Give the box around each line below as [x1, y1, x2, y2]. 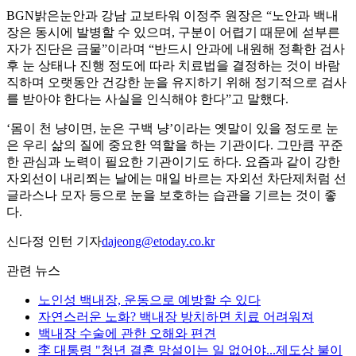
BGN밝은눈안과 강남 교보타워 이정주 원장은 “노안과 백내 [6, 9, 339, 23]
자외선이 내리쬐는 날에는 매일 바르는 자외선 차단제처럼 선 [6, 172, 346, 186]
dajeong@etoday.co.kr [102, 234, 215, 249]
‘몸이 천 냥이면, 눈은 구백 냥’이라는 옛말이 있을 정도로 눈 [6, 122, 339, 136]
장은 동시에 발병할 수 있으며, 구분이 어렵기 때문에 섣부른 [6, 25, 340, 40]
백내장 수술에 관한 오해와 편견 [38, 327, 216, 341]
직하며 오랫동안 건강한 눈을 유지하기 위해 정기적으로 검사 [6, 75, 346, 90]
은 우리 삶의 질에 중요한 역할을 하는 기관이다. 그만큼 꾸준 [6, 138, 343, 153]
